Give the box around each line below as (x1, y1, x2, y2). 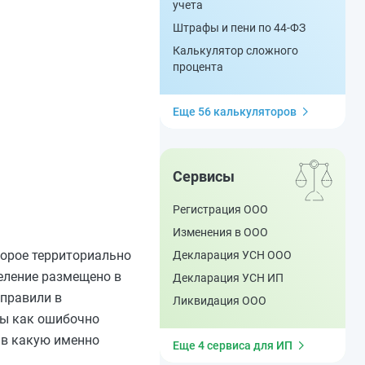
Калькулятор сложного (173, 44, 298, 57)
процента (173, 60, 223, 73)
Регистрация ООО (173, 203, 268, 216)
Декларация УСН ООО (173, 248, 292, 262)
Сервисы (173, 168, 235, 185)
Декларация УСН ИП (173, 271, 284, 284)
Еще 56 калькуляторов (173, 105, 297, 118)
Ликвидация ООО (173, 294, 266, 307)
